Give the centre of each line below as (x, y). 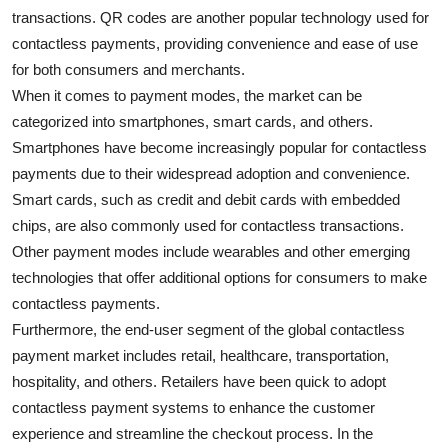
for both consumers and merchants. (128, 70)
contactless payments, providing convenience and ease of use (215, 44)
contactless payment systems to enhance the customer (193, 408)
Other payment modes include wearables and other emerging (211, 252)
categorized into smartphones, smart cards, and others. (192, 122)
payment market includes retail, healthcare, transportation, (200, 356)
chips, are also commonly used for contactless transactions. (208, 226)
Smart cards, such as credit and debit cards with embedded (206, 200)
